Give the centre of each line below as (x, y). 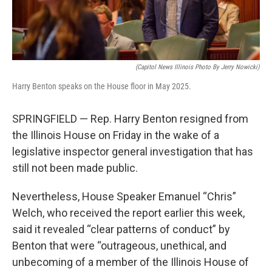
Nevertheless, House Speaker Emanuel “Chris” (124, 196)
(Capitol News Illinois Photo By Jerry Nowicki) (198, 67)
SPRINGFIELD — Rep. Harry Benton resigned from (130, 119)
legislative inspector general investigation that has (133, 151)
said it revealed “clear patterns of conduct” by (121, 229)
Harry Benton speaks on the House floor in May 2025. (102, 86)
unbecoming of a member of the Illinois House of (131, 262)
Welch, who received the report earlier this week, (128, 213)
